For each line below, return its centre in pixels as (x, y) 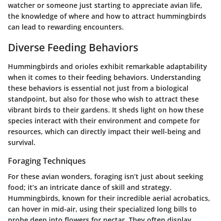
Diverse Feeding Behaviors (73, 48)
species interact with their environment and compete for (104, 120)
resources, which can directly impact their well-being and (104, 131)
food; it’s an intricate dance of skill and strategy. (90, 187)
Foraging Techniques (47, 161)
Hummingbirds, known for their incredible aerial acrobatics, (109, 198)
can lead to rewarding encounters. (66, 27)
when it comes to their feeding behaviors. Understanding (104, 77)
